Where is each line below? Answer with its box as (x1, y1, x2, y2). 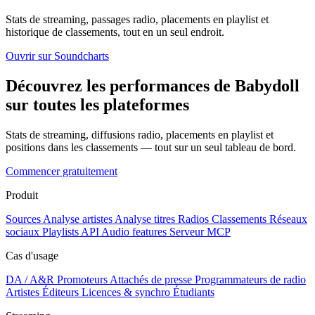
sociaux (6, 225, 39, 238)
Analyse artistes (43, 212, 112, 225)
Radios (178, 212, 209, 225)
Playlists (42, 225, 79, 238)
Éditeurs (42, 285, 79, 298)
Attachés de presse (110, 273, 192, 285)
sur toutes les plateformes (6, 95, 189, 114)
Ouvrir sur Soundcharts (6, 50, 109, 63)
